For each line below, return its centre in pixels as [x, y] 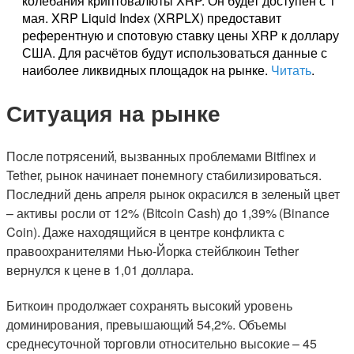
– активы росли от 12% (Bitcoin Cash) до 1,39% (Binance [168, 213]
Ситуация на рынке [113, 113]
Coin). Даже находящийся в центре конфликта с [145, 232]
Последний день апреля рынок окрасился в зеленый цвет [173, 194]
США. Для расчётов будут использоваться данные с [175, 53]
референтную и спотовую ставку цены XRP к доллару [181, 36]
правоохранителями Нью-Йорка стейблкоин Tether [153, 250]
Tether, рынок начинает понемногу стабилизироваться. [164, 175]
